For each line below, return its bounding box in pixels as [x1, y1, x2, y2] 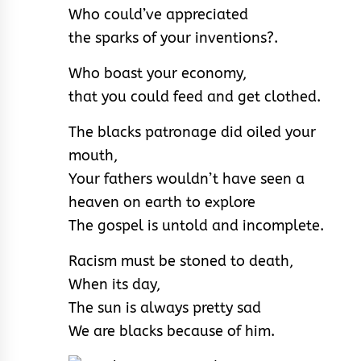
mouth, [68, 147, 118, 165]
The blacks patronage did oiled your [68, 123, 316, 142]
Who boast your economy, [68, 64, 247, 83]
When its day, [68, 276, 160, 294]
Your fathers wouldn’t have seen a [68, 170, 305, 189]
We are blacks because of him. [68, 322, 275, 341]
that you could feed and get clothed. [68, 88, 321, 106]
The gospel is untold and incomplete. [68, 217, 324, 235]
